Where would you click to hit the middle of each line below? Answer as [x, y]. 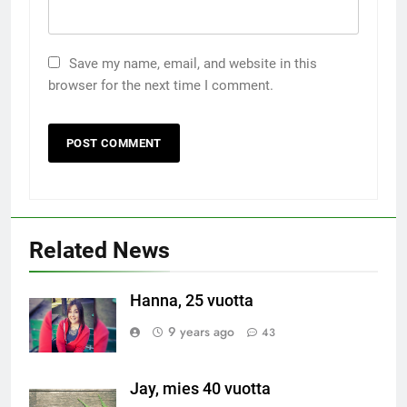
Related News [99, 250]
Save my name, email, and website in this [193, 63]
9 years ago [201, 331]
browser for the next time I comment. [161, 85]
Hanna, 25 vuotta [192, 300]
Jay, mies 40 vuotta [200, 388]
